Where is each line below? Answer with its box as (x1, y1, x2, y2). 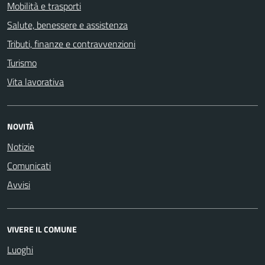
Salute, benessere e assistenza (7, 18, 128, 32)
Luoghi (7, 243, 33, 257)
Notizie (7, 140, 34, 154)
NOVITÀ (7, 120, 34, 132)
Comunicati (7, 159, 51, 173)
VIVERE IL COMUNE (7, 223, 77, 235)
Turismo (7, 56, 37, 70)
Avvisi (7, 177, 30, 192)
